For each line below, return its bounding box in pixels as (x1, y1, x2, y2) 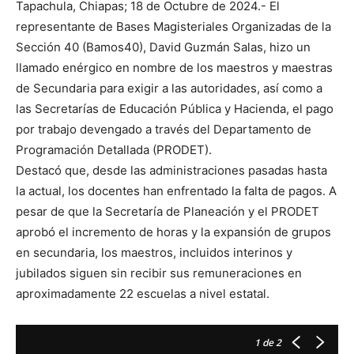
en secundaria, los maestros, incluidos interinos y (16, 245, 292, 261)
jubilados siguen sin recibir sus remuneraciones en (16, 265, 302, 281)
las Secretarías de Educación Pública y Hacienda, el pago (16, 101, 333, 117)
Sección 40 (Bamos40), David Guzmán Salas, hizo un (16, 40, 311, 55)
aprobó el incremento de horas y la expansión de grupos (16, 224, 331, 240)
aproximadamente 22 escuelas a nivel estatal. (16, 286, 269, 302)
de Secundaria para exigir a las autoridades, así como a (16, 81, 322, 96)
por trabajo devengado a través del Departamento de (16, 122, 311, 137)
